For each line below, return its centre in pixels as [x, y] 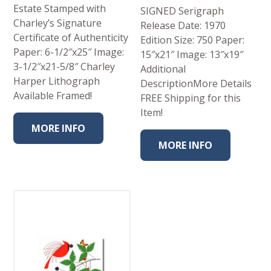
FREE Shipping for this [191, 98]
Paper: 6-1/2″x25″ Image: [69, 52]
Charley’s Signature [58, 23]
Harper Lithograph [57, 81]
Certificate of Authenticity [71, 38]
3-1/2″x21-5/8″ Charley [64, 67]
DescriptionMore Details [196, 84]
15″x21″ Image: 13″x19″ [192, 55]
